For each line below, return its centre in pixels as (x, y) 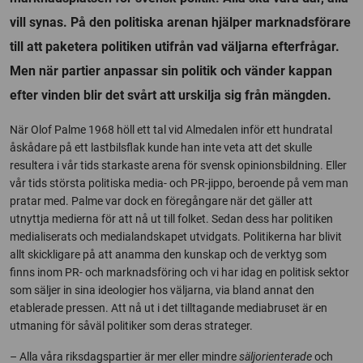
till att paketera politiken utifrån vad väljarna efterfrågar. (175, 46)
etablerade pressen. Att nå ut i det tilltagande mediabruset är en (169, 307)
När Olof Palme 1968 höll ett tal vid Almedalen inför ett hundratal (171, 129)
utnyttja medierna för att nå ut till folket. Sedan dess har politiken (171, 218)
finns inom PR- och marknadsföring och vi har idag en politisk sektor (179, 272)
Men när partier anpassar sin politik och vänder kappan (171, 70)
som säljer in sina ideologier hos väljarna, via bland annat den (162, 290)
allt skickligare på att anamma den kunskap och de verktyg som (168, 254)
